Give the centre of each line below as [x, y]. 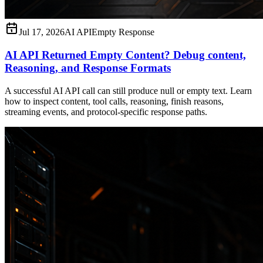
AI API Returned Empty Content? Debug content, [125, 55]
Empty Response [123, 32]
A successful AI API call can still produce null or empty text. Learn [128, 90]
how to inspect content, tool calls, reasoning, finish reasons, [114, 101]
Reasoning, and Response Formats [88, 68]
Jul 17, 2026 [42, 32]
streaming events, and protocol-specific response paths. [106, 112]
